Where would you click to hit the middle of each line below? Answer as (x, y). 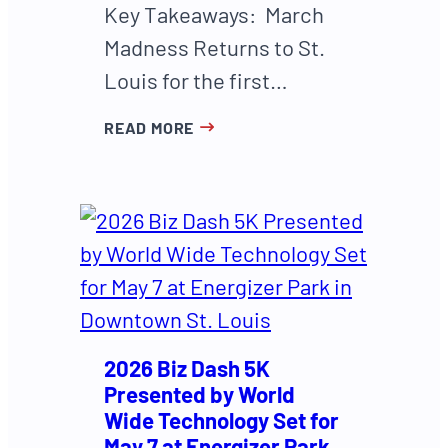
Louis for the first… (196, 80)
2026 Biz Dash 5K (187, 367)
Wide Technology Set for (221, 419)
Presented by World (199, 393)
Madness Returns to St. (214, 47)
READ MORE (149, 128)
